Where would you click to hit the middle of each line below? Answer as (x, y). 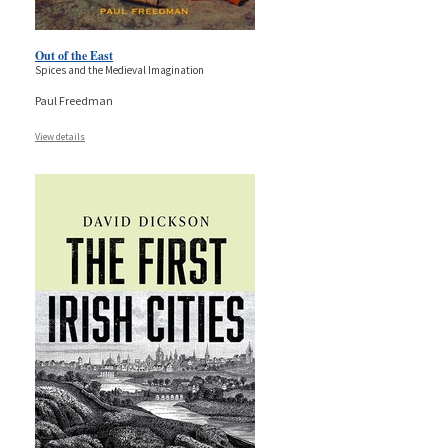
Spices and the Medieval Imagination (119, 69)
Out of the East (74, 55)
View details (60, 136)
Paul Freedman (74, 100)
